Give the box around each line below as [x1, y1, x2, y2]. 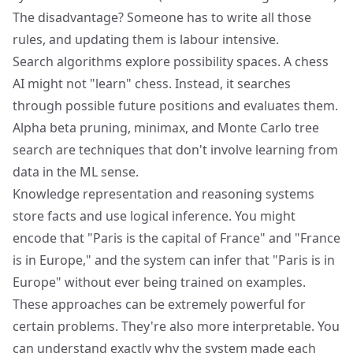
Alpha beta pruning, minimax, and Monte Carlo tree [13, 119, 319, 136]
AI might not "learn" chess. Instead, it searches [13, 75, 291, 92]
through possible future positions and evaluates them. [13, 97, 338, 114]
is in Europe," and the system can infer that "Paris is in [13, 251, 335, 269]
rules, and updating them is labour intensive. [13, 31, 279, 48]
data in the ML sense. [13, 163, 139, 180]
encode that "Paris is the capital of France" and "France [13, 229, 340, 247]
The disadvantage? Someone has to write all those [13, 9, 311, 26]
